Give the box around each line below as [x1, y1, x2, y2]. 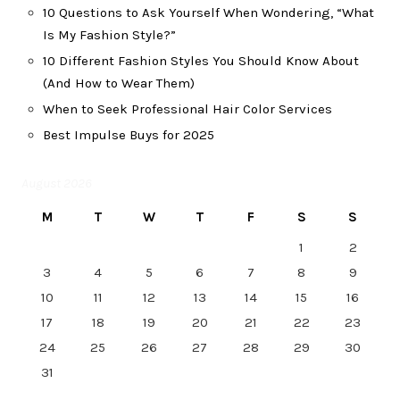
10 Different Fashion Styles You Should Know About [43, 53, 359, 70]
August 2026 [21, 175, 92, 192]
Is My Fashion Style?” [43, 27, 176, 44]
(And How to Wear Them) [43, 75, 195, 92]
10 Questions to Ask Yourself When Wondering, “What [43, 4, 374, 21]
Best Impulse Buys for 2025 [43, 127, 214, 144]
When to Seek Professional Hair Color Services [43, 101, 332, 118]
